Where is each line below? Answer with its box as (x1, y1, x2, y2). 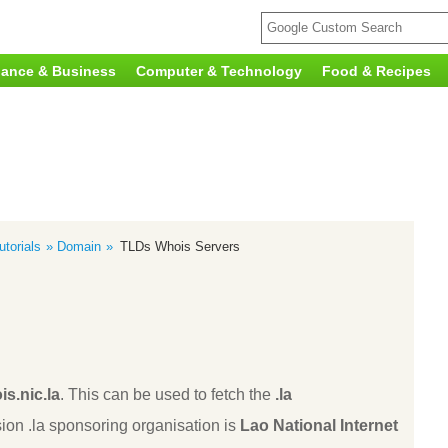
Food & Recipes (322, 63, 431, 79)
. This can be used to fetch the (60, 386, 275, 404)
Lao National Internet (240, 417, 398, 435)
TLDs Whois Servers (120, 239, 240, 254)
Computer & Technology (136, 63, 302, 79)
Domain (57, 239, 101, 254)
